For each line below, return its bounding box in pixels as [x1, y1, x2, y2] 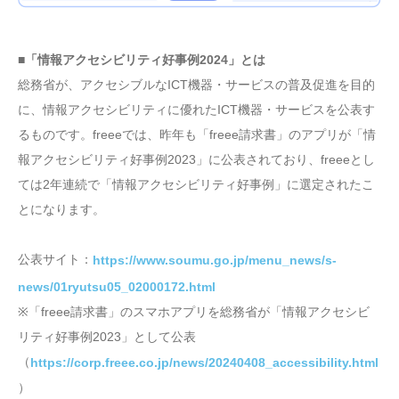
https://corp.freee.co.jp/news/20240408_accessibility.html [30, 355, 379, 370]
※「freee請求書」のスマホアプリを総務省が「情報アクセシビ [18, 304, 370, 319]
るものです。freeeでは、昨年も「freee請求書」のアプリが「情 [18, 127, 376, 142]
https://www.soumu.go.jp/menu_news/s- [93, 253, 337, 268]
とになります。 [18, 202, 105, 217]
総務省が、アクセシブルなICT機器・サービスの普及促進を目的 [18, 77, 375, 93]
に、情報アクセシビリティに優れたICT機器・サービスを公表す [18, 102, 375, 118]
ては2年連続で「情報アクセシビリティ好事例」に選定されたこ [18, 177, 374, 192]
